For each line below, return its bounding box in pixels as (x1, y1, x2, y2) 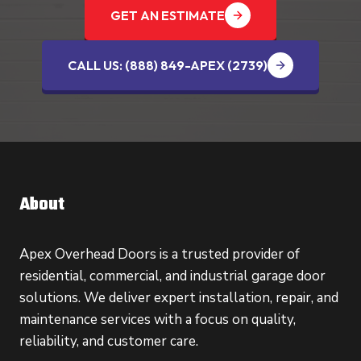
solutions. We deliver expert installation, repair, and (19, 288, 338, 308)
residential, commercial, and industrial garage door (19, 267, 326, 286)
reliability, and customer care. (19, 332, 198, 351)
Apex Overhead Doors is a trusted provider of (19, 245, 300, 264)
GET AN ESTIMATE (110, 6, 225, 23)
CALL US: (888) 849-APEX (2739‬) (68, 56, 268, 73)
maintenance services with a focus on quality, (19, 310, 296, 330)
